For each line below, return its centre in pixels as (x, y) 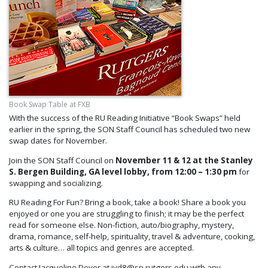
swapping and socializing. (56, 183)
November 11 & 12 (153, 160)
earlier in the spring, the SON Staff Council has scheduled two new (130, 130)
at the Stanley (223, 160)
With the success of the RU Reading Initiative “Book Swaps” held (125, 118)
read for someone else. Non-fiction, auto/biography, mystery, (121, 225)
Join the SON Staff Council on (62, 160)
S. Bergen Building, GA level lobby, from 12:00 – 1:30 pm (123, 171)
